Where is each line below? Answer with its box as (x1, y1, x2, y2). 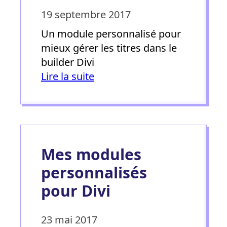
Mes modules (41, 143, 141, 165)
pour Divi (41, 180, 110, 201)
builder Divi (41, 55, 94, 69)
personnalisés (41, 162, 147, 183)
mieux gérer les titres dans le (41, 41, 177, 55)
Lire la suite (41, 69, 94, 83)
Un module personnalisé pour (41, 26, 181, 41)
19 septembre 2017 (41, 7, 131, 21)
